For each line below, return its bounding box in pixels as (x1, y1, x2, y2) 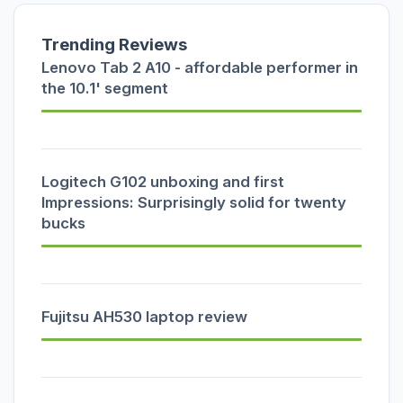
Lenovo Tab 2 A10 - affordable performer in (41, 58, 358, 76)
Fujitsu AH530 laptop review (41, 307, 247, 326)
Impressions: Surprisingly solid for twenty (41, 193, 346, 211)
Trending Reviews (41, 33, 187, 55)
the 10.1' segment (41, 78, 168, 97)
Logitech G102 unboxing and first (41, 172, 284, 191)
